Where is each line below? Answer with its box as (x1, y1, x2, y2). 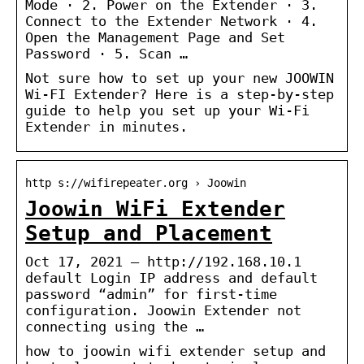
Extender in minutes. (25, 118, 188, 135)
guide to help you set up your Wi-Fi (25, 102, 310, 119)
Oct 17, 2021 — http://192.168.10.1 (25, 253, 301, 270)
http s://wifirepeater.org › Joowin (25, 175, 246, 189)
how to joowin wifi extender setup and (25, 342, 326, 359)
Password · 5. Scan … (25, 45, 188, 62)
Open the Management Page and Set (25, 28, 285, 45)
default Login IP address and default (25, 269, 318, 286)
